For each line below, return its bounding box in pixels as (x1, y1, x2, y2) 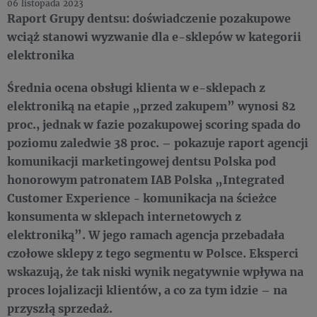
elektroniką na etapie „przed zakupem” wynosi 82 (7, 98, 296, 113)
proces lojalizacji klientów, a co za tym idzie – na (7, 282, 287, 297)
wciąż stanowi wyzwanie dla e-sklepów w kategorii (7, 29, 301, 44)
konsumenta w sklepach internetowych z (7, 209, 241, 224)
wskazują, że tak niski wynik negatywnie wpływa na (7, 264, 304, 279)
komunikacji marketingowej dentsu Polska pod (7, 154, 276, 168)
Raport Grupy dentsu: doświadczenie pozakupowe (7, 11, 291, 25)
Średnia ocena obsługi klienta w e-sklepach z (7, 80, 265, 95)
